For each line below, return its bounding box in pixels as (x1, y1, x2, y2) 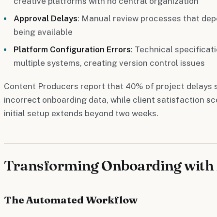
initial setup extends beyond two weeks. (4, 108, 158, 118)
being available (14, 27, 73, 37)
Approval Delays (14, 13, 77, 23)
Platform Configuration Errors (14, 44, 131, 54)
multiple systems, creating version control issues (14, 58, 205, 68)
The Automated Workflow (4, 193, 138, 206)
